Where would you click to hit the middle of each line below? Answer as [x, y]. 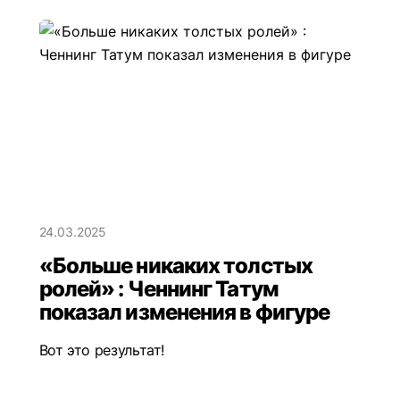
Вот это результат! [102, 350]
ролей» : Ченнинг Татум [158, 288]
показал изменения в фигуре [184, 312]
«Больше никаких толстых [175, 265]
